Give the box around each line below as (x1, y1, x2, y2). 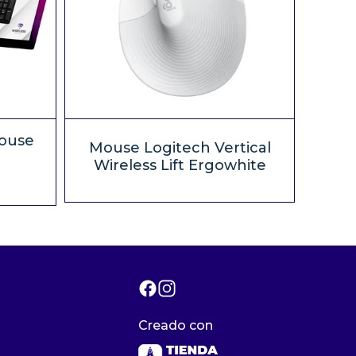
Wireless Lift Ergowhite (93, 157, 266, 174)
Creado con (137, 317, 213, 333)
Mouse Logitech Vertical (88, 139, 271, 157)
